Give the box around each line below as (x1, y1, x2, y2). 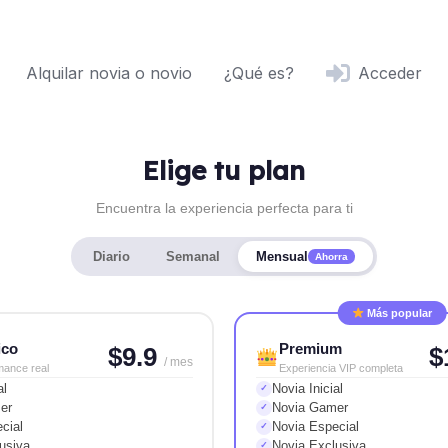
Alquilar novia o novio (26, 62, 192, 83)
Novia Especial (272, 419, 359, 435)
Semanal (166, 249, 220, 265)
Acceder (358, 62, 422, 83)
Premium (278, 340, 342, 358)
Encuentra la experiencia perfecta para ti (95, 200, 353, 217)
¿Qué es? (224, 62, 294, 83)
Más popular (364, 307, 433, 320)
